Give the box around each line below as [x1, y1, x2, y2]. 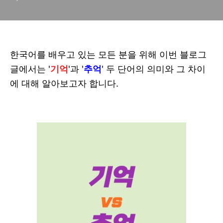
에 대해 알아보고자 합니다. [10, 78, 121, 89]
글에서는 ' [10, 64, 50, 74]
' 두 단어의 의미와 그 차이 [102, 64, 206, 74]
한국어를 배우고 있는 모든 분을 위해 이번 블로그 [10, 49, 207, 60]
